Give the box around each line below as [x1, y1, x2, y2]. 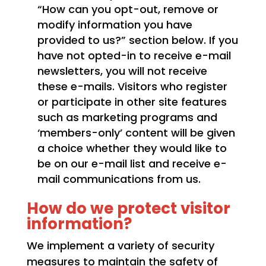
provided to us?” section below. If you [37, 33, 238, 48]
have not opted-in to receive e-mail [37, 48, 231, 64]
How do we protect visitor [26, 198, 230, 220]
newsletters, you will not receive [37, 64, 207, 79]
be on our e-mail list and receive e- [37, 156, 227, 172]
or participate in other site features [37, 94, 227, 110]
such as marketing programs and [37, 110, 217, 125]
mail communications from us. [37, 172, 201, 187]
